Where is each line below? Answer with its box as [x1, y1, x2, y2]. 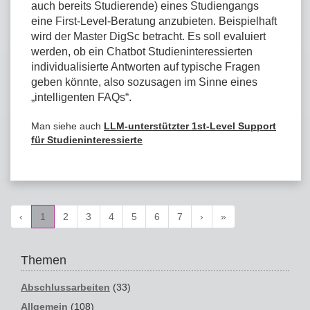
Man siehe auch [31, 120, 104, 131]
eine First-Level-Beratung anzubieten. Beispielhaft [31, 15, 277, 27]
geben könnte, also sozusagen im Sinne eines [31, 75, 257, 88]
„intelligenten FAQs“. [31, 91, 131, 103]
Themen [21, 253, 66, 267]
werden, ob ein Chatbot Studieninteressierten [31, 45, 253, 57]
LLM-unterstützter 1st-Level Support [104, 120, 276, 131]
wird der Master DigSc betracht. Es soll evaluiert [31, 30, 266, 42]
